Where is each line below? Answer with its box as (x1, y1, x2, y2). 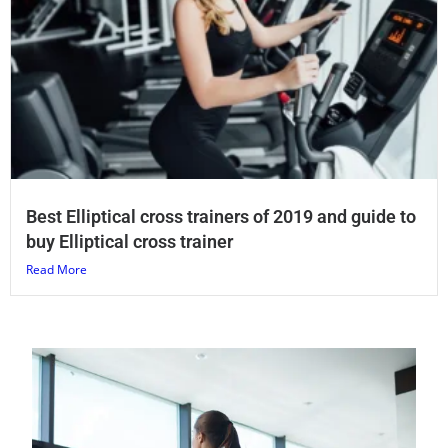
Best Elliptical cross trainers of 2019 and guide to (26, 205, 416, 227)
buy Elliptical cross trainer (26, 230, 233, 252)
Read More (26, 260, 87, 278)
